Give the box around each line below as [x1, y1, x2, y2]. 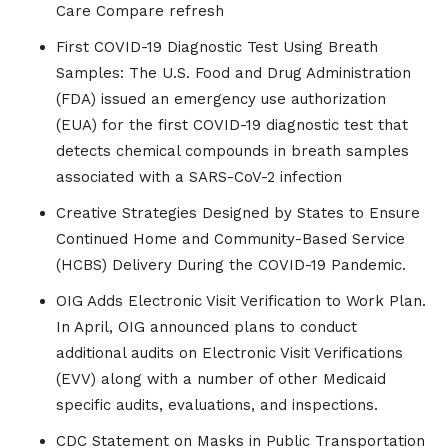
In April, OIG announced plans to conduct [56, 318, 357, 337]
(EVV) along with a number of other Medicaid [56, 370, 386, 389]
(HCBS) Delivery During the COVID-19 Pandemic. [56, 256, 406, 275]
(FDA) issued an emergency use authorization [56, 90, 386, 109]
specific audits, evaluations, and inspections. [56, 396, 378, 415]
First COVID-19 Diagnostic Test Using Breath [56, 38, 378, 57]
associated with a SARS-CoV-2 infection [56, 168, 342, 187]
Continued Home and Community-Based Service [56, 230, 405, 249]
